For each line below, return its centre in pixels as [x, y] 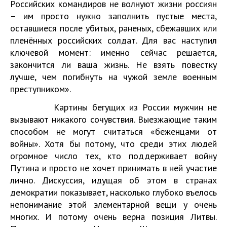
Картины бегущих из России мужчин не [113, 107]
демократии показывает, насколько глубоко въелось [113, 192]
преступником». [41, 89]
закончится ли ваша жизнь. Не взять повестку [113, 65]
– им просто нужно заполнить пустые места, [113, 16]
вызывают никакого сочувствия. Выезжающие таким [113, 119]
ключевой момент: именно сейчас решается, [113, 52]
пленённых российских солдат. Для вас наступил [113, 40]
